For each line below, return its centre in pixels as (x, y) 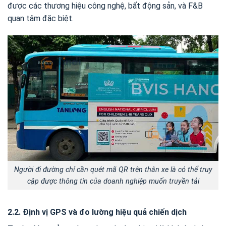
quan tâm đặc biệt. (41, 18)
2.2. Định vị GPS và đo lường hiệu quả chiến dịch (97, 212)
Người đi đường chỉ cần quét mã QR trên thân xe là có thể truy (113, 169)
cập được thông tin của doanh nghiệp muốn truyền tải (113, 181)
